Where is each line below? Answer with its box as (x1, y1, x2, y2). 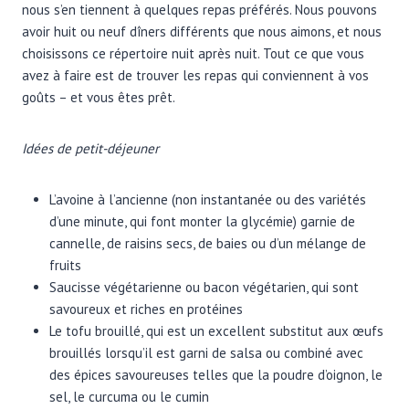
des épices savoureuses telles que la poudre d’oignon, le (49, 365, 383, 383)
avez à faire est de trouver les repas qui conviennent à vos (22, 66, 369, 84)
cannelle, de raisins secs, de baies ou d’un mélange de (49, 234, 366, 252)
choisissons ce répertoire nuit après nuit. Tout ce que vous (22, 44, 364, 62)
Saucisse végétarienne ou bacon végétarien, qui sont (49, 278, 359, 296)
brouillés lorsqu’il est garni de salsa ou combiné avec (49, 343, 363, 362)
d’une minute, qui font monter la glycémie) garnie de (49, 212, 355, 230)
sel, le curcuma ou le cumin (49, 387, 209, 405)
